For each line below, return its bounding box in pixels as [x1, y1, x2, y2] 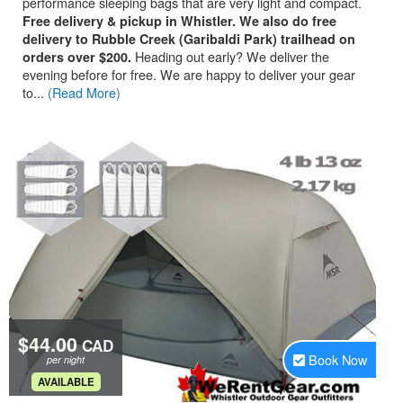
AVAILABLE [37, 374, 94, 390]
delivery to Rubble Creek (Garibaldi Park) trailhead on [22, 30, 355, 48]
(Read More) [48, 83, 121, 102]
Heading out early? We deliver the [131, 47, 329, 66]
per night [47, 353, 85, 366]
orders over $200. [22, 48, 131, 66]
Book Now [309, 350, 367, 369]
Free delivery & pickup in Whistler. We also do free [22, 12, 336, 30]
